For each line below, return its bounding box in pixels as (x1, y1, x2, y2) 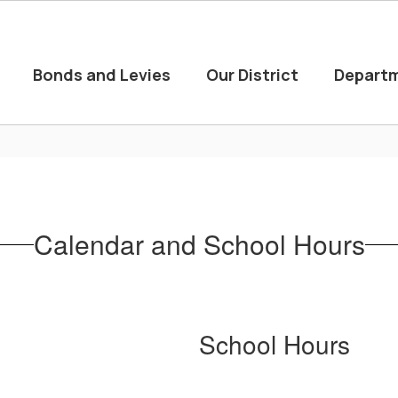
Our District (206, 64, 298, 85)
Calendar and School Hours (33, 225, 365, 263)
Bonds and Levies (33, 64, 171, 85)
